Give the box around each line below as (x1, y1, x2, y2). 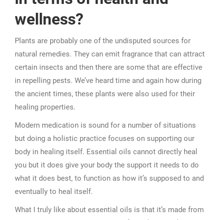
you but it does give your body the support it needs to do (15, 161, 199, 169)
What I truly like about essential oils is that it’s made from (15, 205, 204, 214)
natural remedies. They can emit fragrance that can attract (15, 50, 205, 58)
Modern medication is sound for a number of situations (15, 121, 196, 130)
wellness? (15, 10, 83, 28)
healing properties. (15, 103, 76, 111)
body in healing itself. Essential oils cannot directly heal (15, 147, 197, 156)
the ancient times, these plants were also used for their (15, 89, 195, 98)
